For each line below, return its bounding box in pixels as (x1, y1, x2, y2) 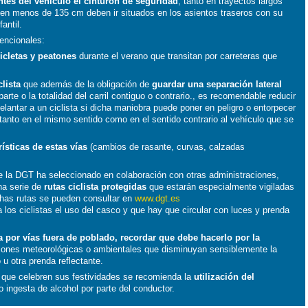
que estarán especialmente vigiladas (146, 181, 295, 192)
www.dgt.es (135, 192, 181, 203)
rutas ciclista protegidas (44, 181, 147, 192)
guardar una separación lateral (152, 78, 283, 89)
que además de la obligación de (21, 78, 153, 89)
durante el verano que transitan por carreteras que (76, 51, 278, 62)
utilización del (194, 272, 255, 283)
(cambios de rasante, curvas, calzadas (87, 142, 245, 153)
